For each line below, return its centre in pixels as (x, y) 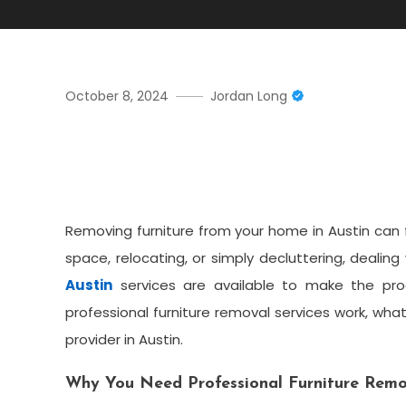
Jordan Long (249, 97)
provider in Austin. (124, 340)
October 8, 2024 (117, 97)
